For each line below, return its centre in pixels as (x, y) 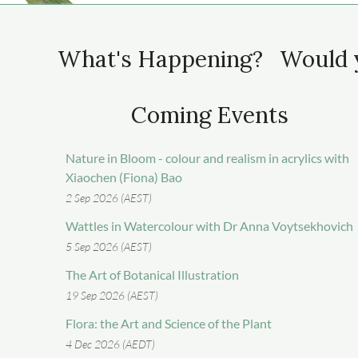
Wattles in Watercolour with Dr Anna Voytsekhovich (209, 225)
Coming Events (209, 115)
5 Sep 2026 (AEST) (109, 246)
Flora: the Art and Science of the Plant (169, 323)
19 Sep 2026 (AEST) (112, 295)
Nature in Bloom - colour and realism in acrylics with (207, 157)
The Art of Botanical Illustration (152, 274)
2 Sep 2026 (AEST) (109, 197)
